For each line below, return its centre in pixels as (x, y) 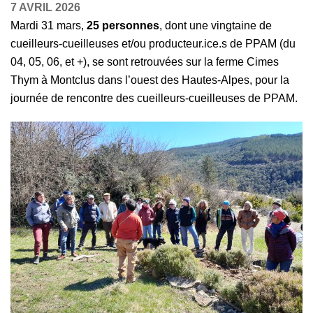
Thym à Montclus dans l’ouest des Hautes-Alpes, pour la (150, 80)
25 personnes (123, 26)
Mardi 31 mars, (49, 26)
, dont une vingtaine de (216, 26)
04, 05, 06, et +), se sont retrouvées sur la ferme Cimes (145, 62)
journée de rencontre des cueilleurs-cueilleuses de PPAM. (154, 98)
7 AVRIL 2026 (45, 7)
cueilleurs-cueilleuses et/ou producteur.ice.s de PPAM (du (153, 44)
